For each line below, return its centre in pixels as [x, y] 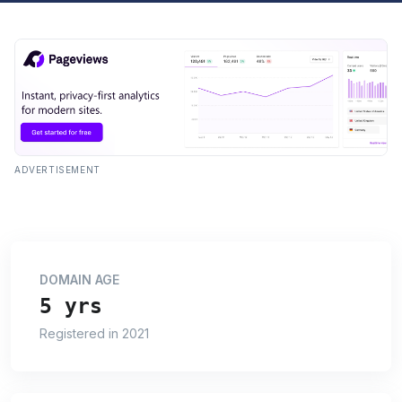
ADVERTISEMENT [57, 169]
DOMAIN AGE [79, 279]
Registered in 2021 [94, 333]
